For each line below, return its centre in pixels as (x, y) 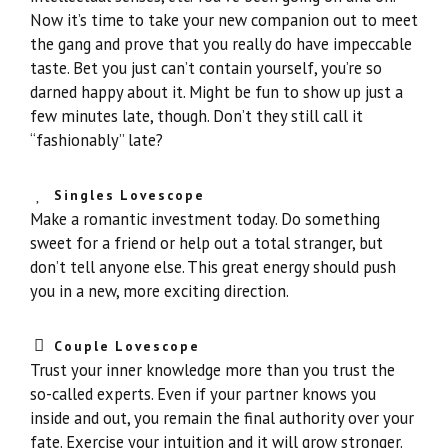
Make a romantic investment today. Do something (205, 219)
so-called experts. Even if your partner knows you (203, 394)
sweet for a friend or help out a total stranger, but (206, 243)
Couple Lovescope (126, 345)
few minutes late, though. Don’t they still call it (196, 116)
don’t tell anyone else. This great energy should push (213, 267)
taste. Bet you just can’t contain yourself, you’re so (206, 68)
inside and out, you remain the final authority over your (222, 418)
